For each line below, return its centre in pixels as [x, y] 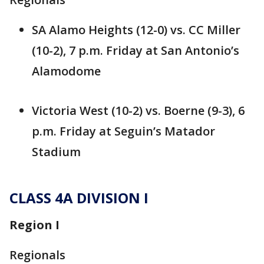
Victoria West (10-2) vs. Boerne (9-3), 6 [138, 111]
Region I [34, 225]
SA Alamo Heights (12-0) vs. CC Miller [136, 30]
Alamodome [66, 71]
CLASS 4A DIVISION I [79, 198]
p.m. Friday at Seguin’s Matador [123, 131]
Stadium [56, 152]
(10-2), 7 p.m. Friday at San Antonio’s [136, 51]
